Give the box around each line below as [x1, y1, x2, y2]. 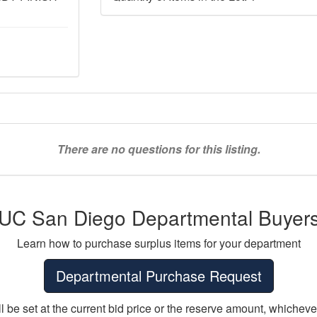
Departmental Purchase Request [55, 265, 262, 286]
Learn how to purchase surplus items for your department [16, 234, 301, 251]
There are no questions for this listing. [57, 140, 260, 157]
